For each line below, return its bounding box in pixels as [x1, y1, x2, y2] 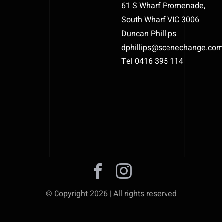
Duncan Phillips [121, 27, 177, 40]
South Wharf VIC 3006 [121, 13, 200, 26]
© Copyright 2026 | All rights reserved [45, 187, 177, 200]
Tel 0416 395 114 [121, 55, 184, 67]
